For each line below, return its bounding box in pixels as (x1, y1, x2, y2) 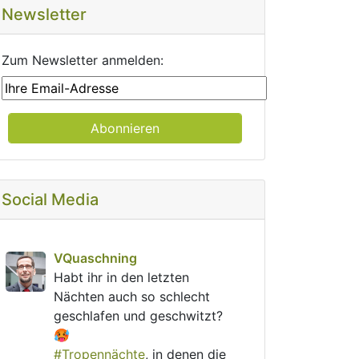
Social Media (2, 190, 99, 209)
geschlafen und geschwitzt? (54, 308, 223, 324)
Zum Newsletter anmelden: (2, 52, 163, 68)
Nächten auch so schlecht (54, 288, 210, 305)
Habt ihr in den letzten (54, 269, 189, 285)
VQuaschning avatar (5, 252, 126, 268)
